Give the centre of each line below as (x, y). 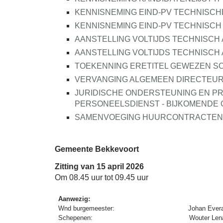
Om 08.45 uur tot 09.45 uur (102, 178)
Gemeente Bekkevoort (97, 149)
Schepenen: (77, 218)
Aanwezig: (74, 199)
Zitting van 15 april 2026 (99, 167)
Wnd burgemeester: (88, 209)
